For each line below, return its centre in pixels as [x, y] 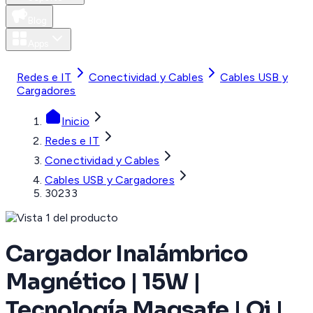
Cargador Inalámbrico [127, 253]
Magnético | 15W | [103, 281]
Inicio [75, 122]
